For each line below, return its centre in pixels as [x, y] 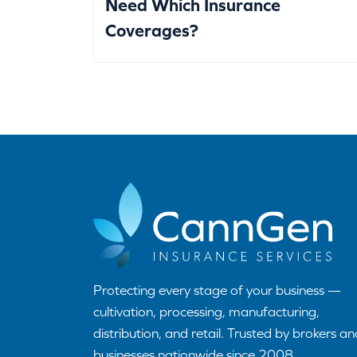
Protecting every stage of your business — [217, 290]
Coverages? [152, 30]
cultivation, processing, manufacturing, [206, 311]
